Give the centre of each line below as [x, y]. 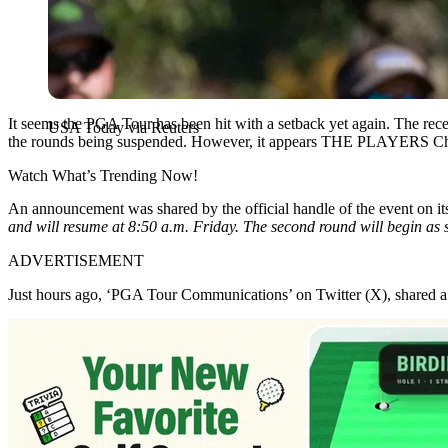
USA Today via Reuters [123, 127]
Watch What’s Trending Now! [103, 175]
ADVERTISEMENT [76, 260]
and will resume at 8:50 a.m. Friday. [125, 226]
